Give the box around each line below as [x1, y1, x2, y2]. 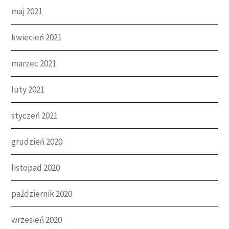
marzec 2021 [11, 57, 57, 69]
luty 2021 [11, 83, 45, 95]
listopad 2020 [11, 162, 60, 173]
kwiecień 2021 [11, 31, 62, 43]
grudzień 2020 [11, 135, 63, 147]
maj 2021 [11, 5, 43, 17]
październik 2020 [11, 188, 73, 199]
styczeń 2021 [11, 109, 58, 121]
